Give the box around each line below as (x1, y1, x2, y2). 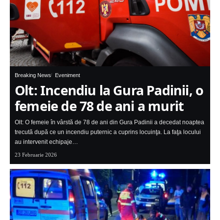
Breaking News (15, 72, 51, 79)
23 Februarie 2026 (15, 152, 57, 158)
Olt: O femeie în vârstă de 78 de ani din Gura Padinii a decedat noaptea (15, 119, 204, 126)
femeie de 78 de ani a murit (15, 97, 184, 115)
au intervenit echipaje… (15, 138, 78, 146)
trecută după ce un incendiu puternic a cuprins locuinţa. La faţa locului (15, 129, 201, 136)
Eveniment (55, 72, 80, 79)
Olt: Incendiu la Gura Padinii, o (15, 81, 204, 100)
